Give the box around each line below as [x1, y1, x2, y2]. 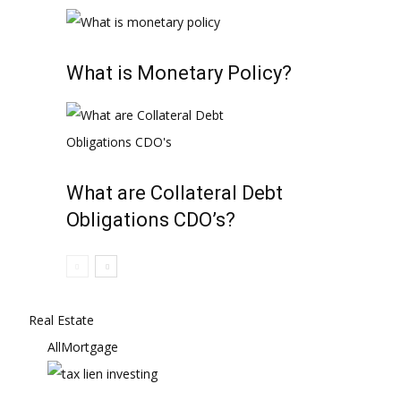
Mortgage [61, 338, 118, 355]
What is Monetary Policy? [66, 62, 292, 84]
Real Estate [29, 311, 94, 328]
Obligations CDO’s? [66, 209, 235, 231]
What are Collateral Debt [66, 182, 283, 204]
